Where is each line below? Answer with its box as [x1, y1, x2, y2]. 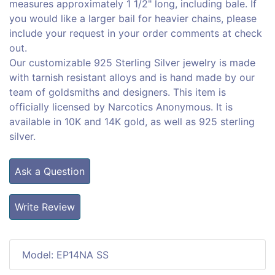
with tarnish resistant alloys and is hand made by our [9, 71, 255, 83]
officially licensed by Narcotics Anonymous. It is [9, 100, 233, 113]
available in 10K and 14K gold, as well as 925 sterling [9, 115, 255, 128]
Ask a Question [15, 165, 85, 177]
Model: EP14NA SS [22, 248, 109, 261]
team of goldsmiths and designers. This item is [9, 85, 226, 98]
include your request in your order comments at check [9, 26, 262, 39]
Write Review [15, 200, 75, 213]
